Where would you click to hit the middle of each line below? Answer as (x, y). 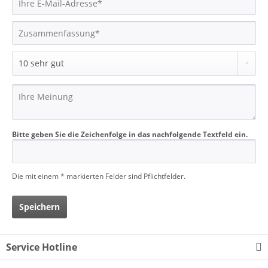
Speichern (39, 207)
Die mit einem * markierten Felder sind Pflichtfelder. (99, 176)
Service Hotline (42, 247)
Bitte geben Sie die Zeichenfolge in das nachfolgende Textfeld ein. (130, 134)
